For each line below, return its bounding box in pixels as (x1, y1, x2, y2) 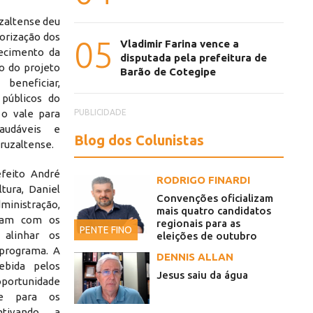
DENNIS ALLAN (156, 251, 233, 263)
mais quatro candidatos (156, 205, 271, 217)
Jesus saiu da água (156, 269, 248, 282)
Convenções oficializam (156, 192, 273, 205)
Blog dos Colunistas (74, 132, 204, 149)
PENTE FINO (80, 224, 132, 236)
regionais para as (156, 217, 240, 230)
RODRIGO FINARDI (156, 174, 250, 187)
